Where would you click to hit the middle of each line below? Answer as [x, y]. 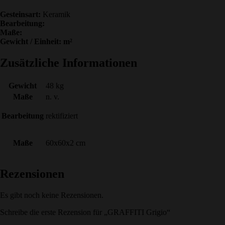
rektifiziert [62, 116]
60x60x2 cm [66, 143]
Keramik [55, 15]
